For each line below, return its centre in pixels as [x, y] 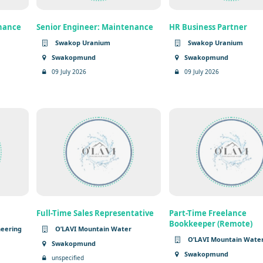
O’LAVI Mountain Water [93, 228]
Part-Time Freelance [208, 213]
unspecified [68, 257]
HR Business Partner [208, 27]
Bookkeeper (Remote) [211, 223]
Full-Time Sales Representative [95, 213]
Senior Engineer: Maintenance [95, 27]
